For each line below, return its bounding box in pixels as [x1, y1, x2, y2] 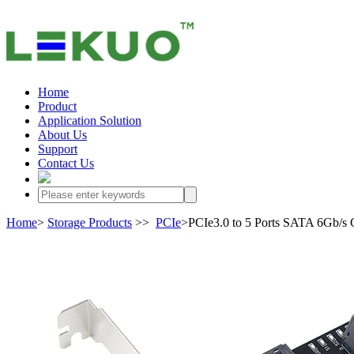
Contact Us [38, 156, 94, 170]
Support [38, 142, 77, 156]
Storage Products [47, 216, 132, 229]
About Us [38, 128, 87, 141]
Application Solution [38, 114, 141, 127]
